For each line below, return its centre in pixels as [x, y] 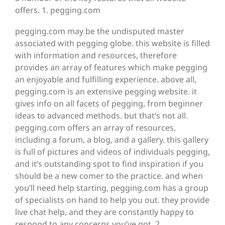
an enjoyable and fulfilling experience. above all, [106, 80]
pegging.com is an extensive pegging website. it [106, 92]
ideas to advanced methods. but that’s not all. [101, 116]
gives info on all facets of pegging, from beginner [109, 104]
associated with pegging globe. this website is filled [113, 43]
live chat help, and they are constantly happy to [104, 212]
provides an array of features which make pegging [111, 68]
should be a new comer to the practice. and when [109, 176]
